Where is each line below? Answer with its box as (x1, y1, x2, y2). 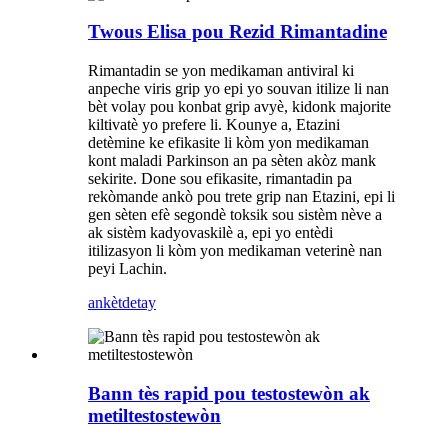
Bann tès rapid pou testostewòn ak (88, 382, 370, 404)
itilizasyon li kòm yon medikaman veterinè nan (88, 241, 382, 259)
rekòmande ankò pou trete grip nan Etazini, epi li (88, 187, 395, 205)
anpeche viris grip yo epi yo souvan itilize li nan (88, 79, 389, 97)
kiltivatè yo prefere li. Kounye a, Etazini (88, 115, 340, 133)
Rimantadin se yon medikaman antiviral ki (88, 61, 354, 79)
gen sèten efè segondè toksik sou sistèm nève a (88, 205, 382, 223)
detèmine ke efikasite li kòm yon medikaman (88, 133, 369, 151)
